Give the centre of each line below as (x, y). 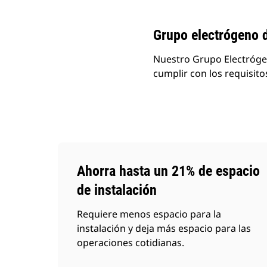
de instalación (117, 190)
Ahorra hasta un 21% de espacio (168, 171)
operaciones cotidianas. (131, 243)
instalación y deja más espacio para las (164, 228)
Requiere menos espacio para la (149, 214)
